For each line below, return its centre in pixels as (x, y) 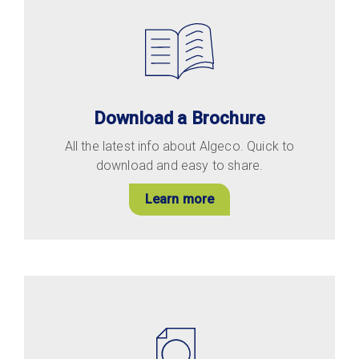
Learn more (179, 199)
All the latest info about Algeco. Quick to (179, 146)
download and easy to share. (179, 165)
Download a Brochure (179, 118)
